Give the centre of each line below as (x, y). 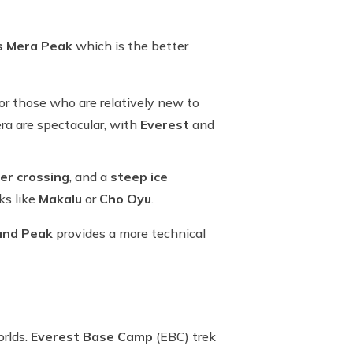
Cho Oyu (125, 199)
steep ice (139, 176)
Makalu (60, 199)
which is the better (132, 46)
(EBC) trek (184, 336)
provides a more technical (129, 233)
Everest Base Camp (92, 336)
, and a (90, 176)
